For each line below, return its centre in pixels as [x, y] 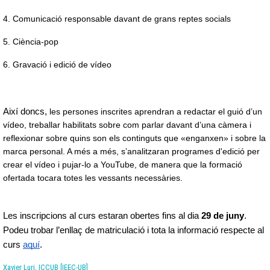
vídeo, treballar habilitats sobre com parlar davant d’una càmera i [127, 125]
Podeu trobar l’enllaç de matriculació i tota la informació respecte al [133, 230]
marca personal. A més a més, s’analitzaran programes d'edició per [131, 151]
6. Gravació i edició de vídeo [57, 64]
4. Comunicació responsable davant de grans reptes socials [117, 19]
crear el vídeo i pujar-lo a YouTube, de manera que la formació [123, 165]
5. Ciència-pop [31, 42]
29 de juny [221, 216]
